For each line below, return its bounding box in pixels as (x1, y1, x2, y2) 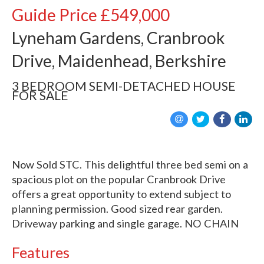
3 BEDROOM (12, 78, 87, 93)
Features (12, 243, 70, 261)
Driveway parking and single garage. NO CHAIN (12, 216, 239, 230)
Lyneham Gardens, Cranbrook (12, 28, 225, 48)
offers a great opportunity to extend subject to (12, 187, 231, 200)
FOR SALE (12, 88, 68, 103)
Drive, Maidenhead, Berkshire (12, 51, 226, 71)
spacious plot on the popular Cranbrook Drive (12, 172, 226, 186)
